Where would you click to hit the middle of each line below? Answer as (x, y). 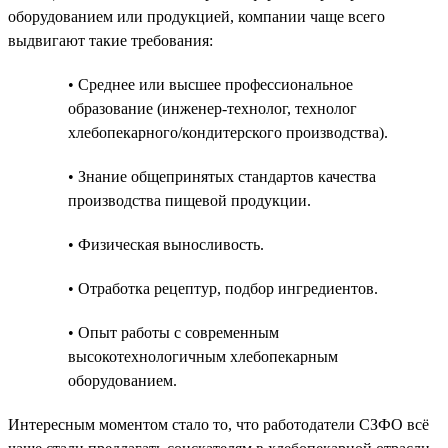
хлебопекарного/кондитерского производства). (228, 132)
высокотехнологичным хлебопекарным (203, 356)
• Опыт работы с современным (173, 332)
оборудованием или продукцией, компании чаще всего (196, 16)
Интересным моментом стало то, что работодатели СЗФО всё (218, 424)
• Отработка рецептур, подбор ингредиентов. (223, 288)
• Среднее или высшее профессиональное (210, 84)
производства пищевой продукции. (189, 200)
